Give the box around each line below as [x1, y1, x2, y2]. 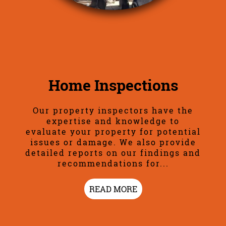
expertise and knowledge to [46, 116, 180, 127]
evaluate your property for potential [25, 126, 201, 137]
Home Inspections [48, 75, 178, 95]
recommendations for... [57, 158, 169, 169]
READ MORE [89, 184, 137, 195]
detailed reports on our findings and [25, 147, 201, 158]
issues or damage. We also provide [30, 137, 196, 148]
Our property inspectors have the [33, 105, 193, 116]
